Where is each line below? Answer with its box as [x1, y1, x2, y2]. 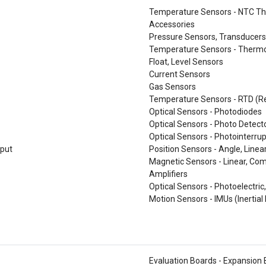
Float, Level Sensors [149, 57, 223, 66]
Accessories [149, 20, 195, 29]
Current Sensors [149, 69, 210, 79]
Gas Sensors [149, 82, 196, 91]
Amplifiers [149, 169, 188, 179]
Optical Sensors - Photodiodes [149, 107, 262, 116]
